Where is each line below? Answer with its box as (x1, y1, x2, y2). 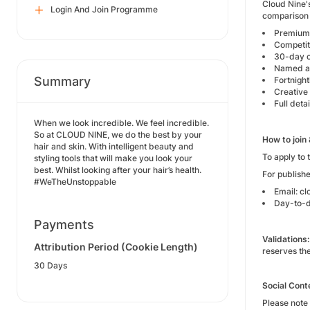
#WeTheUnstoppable (34, 176, 116, 187)
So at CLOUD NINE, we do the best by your (34, 129, 202, 140)
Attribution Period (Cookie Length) (34, 241, 198, 253)
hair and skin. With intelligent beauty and (34, 141, 194, 152)
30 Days (34, 260, 67, 271)
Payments (34, 217, 94, 232)
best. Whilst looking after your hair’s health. (34, 165, 201, 175)
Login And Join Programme (51, 4, 158, 15)
